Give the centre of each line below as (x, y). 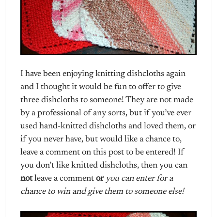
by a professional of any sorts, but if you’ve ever (106, 114)
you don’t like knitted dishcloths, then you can (104, 166)
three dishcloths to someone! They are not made (107, 101)
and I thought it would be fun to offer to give (101, 87)
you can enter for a (139, 179)
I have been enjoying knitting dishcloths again (103, 74)
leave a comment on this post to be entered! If (102, 153)
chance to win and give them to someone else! (102, 192)
